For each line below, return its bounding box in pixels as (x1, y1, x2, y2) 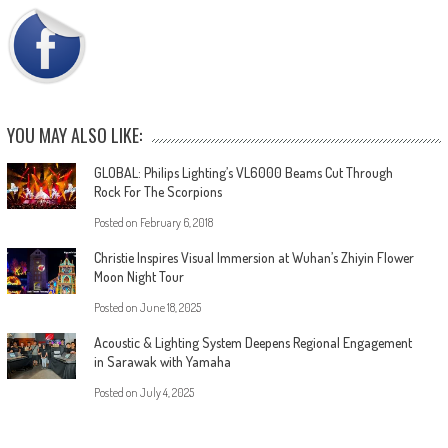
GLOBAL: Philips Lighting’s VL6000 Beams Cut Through (93, 163, 393, 181)
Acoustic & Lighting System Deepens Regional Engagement (93, 333, 412, 351)
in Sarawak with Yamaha (93, 352, 231, 370)
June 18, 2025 (139, 299, 201, 315)
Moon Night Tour (93, 267, 184, 285)
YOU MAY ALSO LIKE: (6, 121, 142, 148)
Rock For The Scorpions (93, 182, 222, 200)
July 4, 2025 (139, 384, 194, 400)
